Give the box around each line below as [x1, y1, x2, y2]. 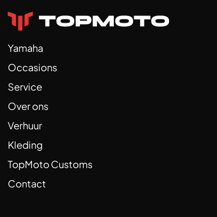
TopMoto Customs [8, 158, 93, 170]
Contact [8, 177, 46, 190]
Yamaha [8, 42, 43, 54]
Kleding [8, 139, 43, 151]
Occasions [8, 61, 57, 74]
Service [8, 80, 42, 93]
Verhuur [8, 119, 42, 132]
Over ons [8, 100, 48, 112]
